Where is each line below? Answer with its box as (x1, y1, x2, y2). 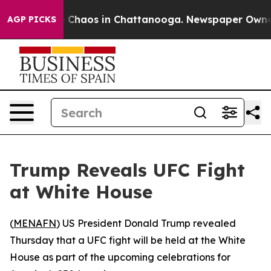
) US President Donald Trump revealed (56, 217, 236, 229)
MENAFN (13, 217, 56, 229)
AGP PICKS (7, 14, 56, 25)
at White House (10, 180, 152, 203)
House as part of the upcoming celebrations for (10, 251, 230, 263)
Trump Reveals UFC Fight (10, 158, 245, 181)
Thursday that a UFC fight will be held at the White (10, 234, 246, 246)
